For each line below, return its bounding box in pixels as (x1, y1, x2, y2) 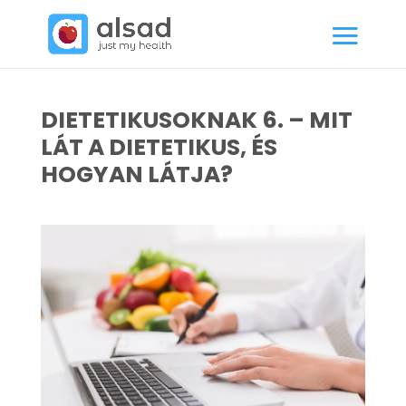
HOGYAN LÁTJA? (40, 159, 233, 190)
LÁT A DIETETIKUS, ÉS (40, 131, 277, 163)
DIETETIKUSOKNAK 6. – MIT (40, 104, 353, 136)
